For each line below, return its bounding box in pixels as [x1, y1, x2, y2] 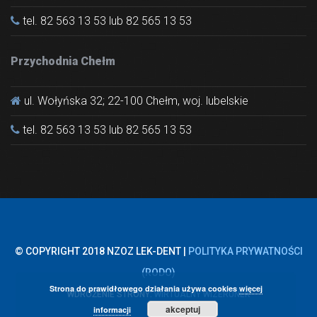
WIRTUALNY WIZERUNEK [154, 289, 250, 299]
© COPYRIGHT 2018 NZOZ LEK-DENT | [14, 245, 188, 257]
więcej [238, 283, 263, 294]
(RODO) [142, 266, 175, 278]
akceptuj [165, 303, 200, 316]
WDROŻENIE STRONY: [67, 289, 154, 299]
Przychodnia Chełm [11, 54, 115, 68]
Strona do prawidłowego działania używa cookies [49, 283, 239, 294]
